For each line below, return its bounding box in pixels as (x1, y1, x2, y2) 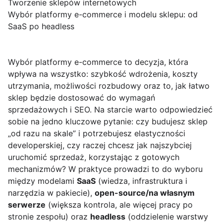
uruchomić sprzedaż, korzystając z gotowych (8, 152, 179, 163)
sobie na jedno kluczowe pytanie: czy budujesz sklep (8, 116, 208, 127)
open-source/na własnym (95, 188, 195, 198)
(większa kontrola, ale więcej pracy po (46, 200, 193, 210)
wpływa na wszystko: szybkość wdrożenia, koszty (8, 69, 198, 79)
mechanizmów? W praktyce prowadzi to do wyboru (8, 164, 203, 174)
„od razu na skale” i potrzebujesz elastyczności (8, 128, 185, 139)
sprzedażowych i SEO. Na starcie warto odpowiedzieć (8, 105, 213, 115)
